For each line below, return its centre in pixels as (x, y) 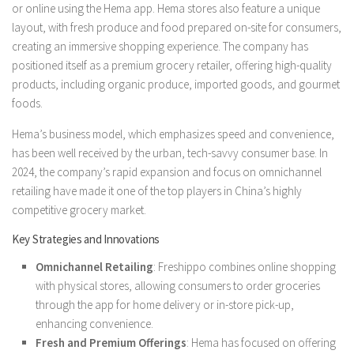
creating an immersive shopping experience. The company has (160, 46)
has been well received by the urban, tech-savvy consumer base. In (170, 153)
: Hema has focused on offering (261, 342)
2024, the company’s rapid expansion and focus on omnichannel (167, 171)
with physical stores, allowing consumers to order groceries (178, 285)
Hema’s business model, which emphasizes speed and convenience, (173, 134)
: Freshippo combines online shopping (245, 266)
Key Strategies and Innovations (86, 239)
